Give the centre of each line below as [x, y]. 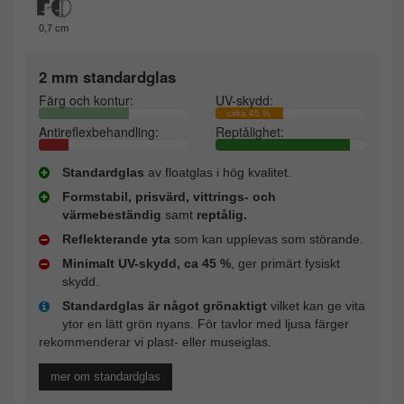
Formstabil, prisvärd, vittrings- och [169, 196]
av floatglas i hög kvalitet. [218, 172]
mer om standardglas [106, 376]
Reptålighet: [250, 131]
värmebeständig [112, 214]
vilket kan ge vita [316, 305]
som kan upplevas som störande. [267, 239]
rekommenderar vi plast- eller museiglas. [155, 341]
